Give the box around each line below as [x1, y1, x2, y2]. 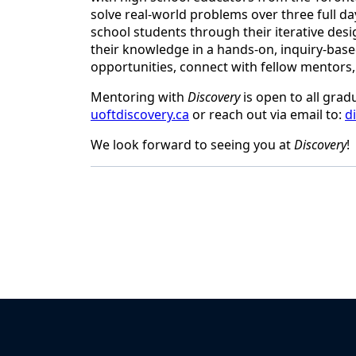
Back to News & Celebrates [110, 180, 271, 198]
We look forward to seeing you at [91, 136, 294, 154]
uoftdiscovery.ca [91, 106, 189, 124]
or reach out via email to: [189, 106, 345, 124]
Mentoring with [91, 88, 188, 106]
